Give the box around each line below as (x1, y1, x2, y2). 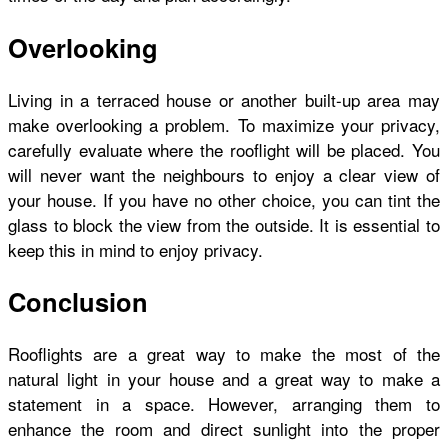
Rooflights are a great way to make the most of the (8, 341, 440, 367)
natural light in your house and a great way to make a (8, 366, 440, 392)
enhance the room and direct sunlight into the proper (8, 416, 440, 442)
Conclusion (8, 282, 155, 320)
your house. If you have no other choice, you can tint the (8, 186, 440, 212)
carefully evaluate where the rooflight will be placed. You (8, 136, 440, 162)
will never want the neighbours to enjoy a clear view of (8, 161, 440, 187)
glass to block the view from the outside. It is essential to (8, 211, 440, 237)
